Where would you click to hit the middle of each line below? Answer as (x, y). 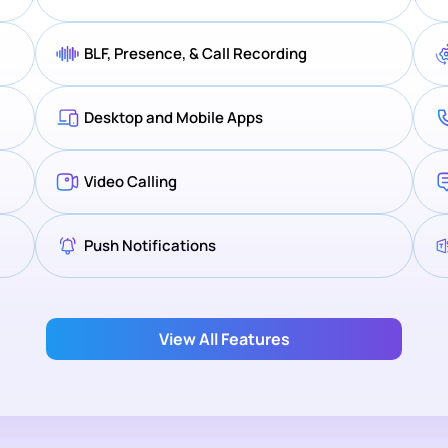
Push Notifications (149, 246)
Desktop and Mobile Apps (173, 118)
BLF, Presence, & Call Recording (195, 54)
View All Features (224, 339)
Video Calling (130, 182)
